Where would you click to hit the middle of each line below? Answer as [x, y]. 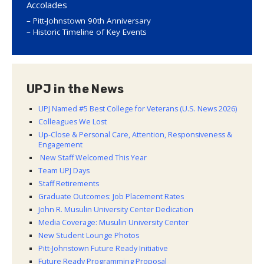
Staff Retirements [69, 184]
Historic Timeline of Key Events [90, 32]
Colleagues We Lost [73, 122]
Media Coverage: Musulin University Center [113, 223]
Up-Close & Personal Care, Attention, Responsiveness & [135, 135]
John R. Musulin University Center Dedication [116, 210]
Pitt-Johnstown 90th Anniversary [92, 21]
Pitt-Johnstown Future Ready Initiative [103, 249]
